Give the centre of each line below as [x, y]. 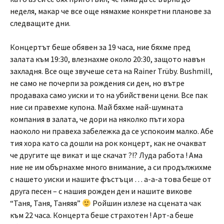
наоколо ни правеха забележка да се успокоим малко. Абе [112, 131]
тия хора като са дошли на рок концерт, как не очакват [108, 143]
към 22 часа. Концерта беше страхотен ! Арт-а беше [102, 215]
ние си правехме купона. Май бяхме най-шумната [96, 107]
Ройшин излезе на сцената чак [146, 203]
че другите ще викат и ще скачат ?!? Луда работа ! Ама [106, 155]
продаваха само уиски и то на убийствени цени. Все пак [109, 95]
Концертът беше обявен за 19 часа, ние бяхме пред [100, 47]
